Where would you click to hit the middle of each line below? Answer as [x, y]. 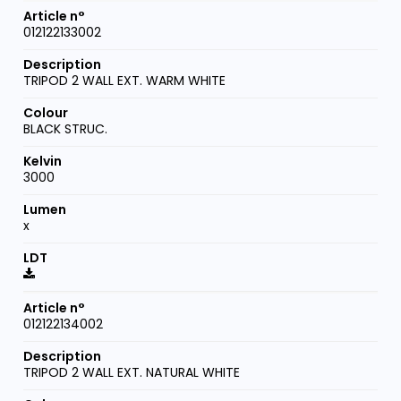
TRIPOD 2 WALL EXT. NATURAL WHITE [132, 373]
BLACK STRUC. [66, 129]
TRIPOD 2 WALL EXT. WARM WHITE [125, 81]
